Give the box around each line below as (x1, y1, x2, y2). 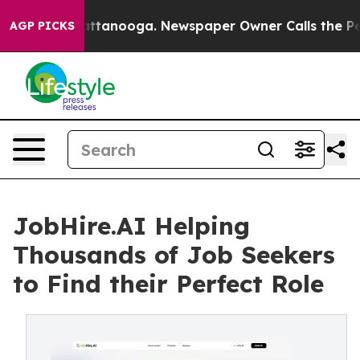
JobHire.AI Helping (13, 211, 250, 241)
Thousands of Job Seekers (13, 239, 335, 270)
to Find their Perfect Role (13, 268, 324, 299)
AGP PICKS (10, 18, 75, 33)
